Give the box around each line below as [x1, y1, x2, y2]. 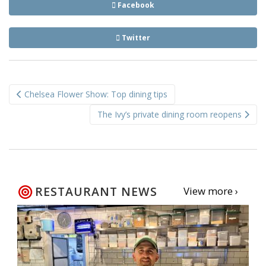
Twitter [120, 33, 150, 43]
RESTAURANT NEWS [35, 183, 157, 200]
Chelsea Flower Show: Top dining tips [22, 88, 167, 100]
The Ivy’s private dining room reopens [97, 109, 244, 121]
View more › [183, 184, 238, 198]
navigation [8, 93, 90, 116]
